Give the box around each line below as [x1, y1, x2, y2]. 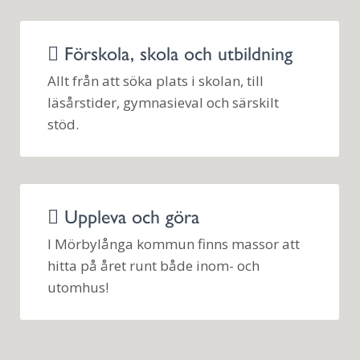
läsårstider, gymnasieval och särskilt [47, 93, 280, 112]
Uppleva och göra [59, 201, 200, 229]
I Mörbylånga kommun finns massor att [47, 235, 301, 254]
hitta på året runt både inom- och [47, 256, 260, 276]
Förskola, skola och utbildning [59, 38, 293, 66]
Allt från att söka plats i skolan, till [47, 72, 264, 91]
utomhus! [47, 278, 109, 297]
